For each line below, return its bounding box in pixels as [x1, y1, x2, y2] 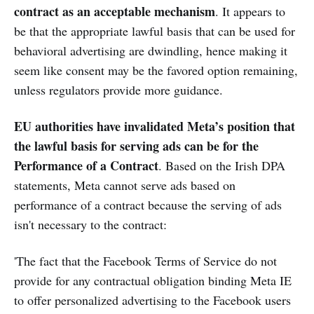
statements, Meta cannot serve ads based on [14, 177, 235, 194]
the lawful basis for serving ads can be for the [14, 137, 259, 156]
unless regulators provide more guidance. [14, 81, 223, 99]
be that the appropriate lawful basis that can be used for [14, 22, 295, 40]
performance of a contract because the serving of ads [14, 196, 282, 214]
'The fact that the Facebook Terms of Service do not [14, 252, 277, 270]
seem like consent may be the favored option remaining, [14, 62, 298, 79]
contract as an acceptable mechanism [14, 2, 215, 21]
